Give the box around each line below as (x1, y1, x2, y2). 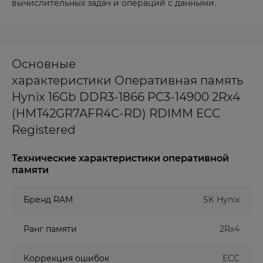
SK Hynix (203, 194, 240, 205)
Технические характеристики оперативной (12, 153, 229, 164)
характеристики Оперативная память (12, 73, 243, 87)
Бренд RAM (23, 194, 73, 205)
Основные (12, 57, 76, 71)
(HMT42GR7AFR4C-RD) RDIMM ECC (12, 106, 220, 120)
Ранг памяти (23, 224, 77, 234)
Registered (12, 123, 76, 137)
